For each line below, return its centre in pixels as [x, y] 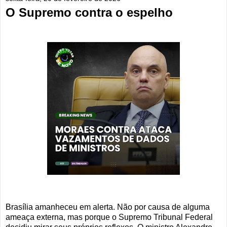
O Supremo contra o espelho [89, 12]
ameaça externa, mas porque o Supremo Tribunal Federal [109, 217]
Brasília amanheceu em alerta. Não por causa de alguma [108, 207]
